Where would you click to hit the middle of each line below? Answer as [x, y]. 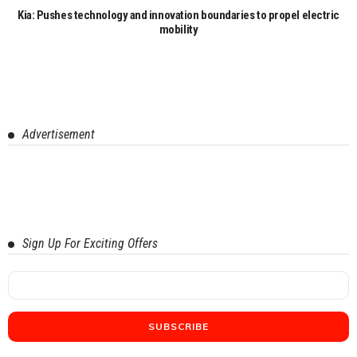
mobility [178, 29]
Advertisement [59, 134]
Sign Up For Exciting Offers [90, 243]
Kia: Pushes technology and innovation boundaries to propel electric [178, 15]
